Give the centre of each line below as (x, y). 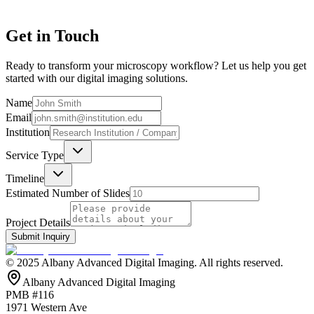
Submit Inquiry (41, 237)
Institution (28, 132)
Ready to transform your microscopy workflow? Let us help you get (156, 66)
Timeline (25, 179)
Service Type (35, 156)
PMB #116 (30, 295)
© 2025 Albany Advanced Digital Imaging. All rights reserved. (144, 263)
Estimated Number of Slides (68, 193)
